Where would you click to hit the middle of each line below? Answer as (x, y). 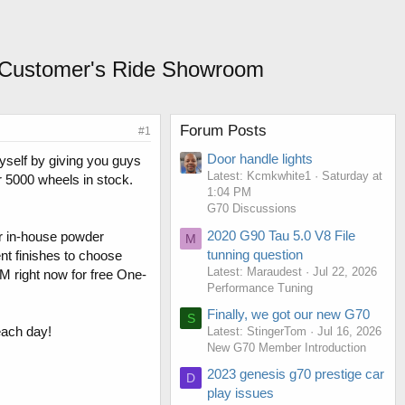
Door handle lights (260, 159)
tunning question (255, 254)
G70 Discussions (252, 209)
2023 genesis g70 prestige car (296, 374)
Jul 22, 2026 (345, 271)
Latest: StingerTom (257, 332)
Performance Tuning (260, 287)
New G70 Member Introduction (287, 348)
